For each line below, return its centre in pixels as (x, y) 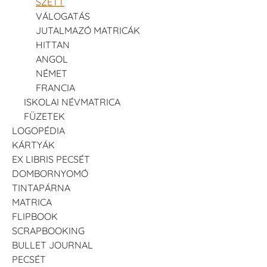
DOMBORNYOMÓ (50, 174)
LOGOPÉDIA (38, 131)
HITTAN (53, 45)
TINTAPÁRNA (41, 188)
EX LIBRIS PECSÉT (51, 159)
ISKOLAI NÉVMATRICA (72, 102)
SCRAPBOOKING (48, 231)
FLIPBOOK (35, 217)
